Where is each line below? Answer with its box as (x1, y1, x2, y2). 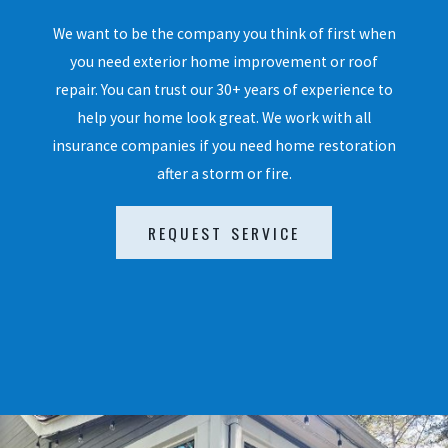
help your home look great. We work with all (77, 107, 371, 127)
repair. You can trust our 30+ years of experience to (55, 79, 393, 99)
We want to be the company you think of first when (52, 23, 396, 43)
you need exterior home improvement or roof (70, 51, 378, 71)
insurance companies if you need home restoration (52, 135, 396, 155)
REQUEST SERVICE (147, 220, 301, 245)
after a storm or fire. (156, 163, 292, 183)
